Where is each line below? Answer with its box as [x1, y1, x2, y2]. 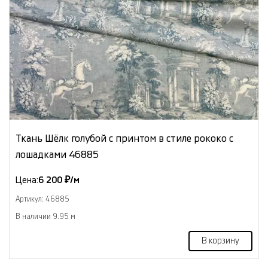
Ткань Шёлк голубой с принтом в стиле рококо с [16, 133, 233, 144]
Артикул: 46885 [16, 195, 69, 203]
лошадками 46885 [16, 149, 99, 160]
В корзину [202, 236, 239, 245]
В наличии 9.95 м [16, 212, 75, 220]
